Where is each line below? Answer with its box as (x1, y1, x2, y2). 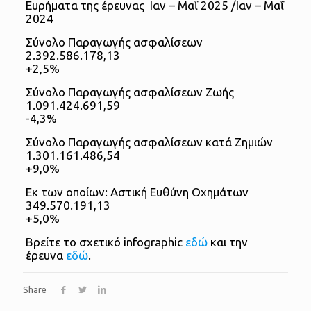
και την (207, 235, 248, 249)
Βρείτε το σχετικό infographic (25, 235, 185, 249)
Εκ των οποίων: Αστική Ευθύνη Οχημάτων (25, 185, 249, 199)
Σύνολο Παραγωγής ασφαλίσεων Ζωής (25, 85, 234, 99)
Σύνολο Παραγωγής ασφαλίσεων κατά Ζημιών (25, 135, 273, 149)
